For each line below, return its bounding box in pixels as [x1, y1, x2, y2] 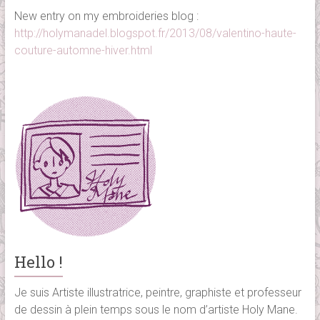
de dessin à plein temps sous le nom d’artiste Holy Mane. [14, 302, 298, 316]
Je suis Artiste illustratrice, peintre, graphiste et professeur [14, 285, 301, 299]
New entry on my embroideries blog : [14, 9, 199, 23]
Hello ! [14, 251, 63, 272]
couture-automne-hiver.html [14, 43, 152, 57]
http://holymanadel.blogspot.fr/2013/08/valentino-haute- [14, 26, 296, 40]
